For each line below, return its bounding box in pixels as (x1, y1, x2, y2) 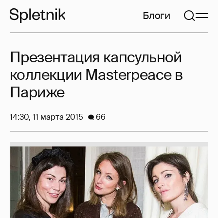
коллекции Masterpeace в (10, 65, 183, 84)
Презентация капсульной (10, 48, 182, 67)
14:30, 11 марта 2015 (10, 112, 83, 122)
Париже (10, 83, 65, 102)
